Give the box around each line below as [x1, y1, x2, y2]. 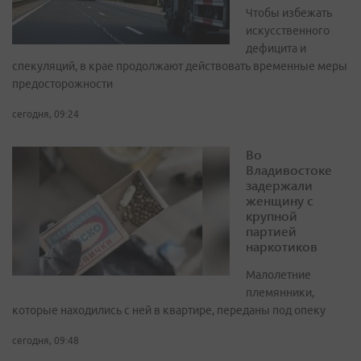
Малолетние [246, 268, 311, 282]
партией [246, 222, 297, 240]
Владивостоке [246, 161, 332, 179]
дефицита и [246, 42, 306, 56]
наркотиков [246, 238, 317, 255]
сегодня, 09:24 [12, 109, 79, 120]
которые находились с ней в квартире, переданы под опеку [12, 304, 326, 317]
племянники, [246, 286, 314, 300]
